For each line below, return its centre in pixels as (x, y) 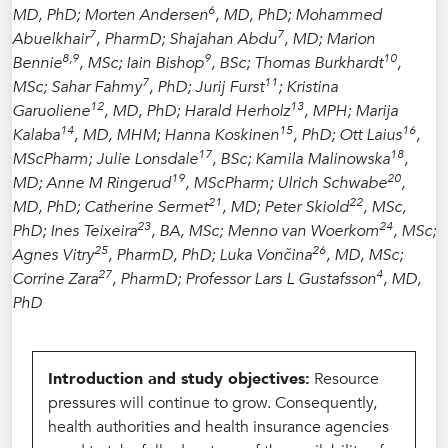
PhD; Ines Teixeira (74, 231)
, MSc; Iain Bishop (141, 63)
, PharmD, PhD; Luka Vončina (210, 255)
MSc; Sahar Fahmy (77, 87)
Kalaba (36, 135)
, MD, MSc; (364, 255)
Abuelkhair (50, 39)
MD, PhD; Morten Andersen (110, 15)
